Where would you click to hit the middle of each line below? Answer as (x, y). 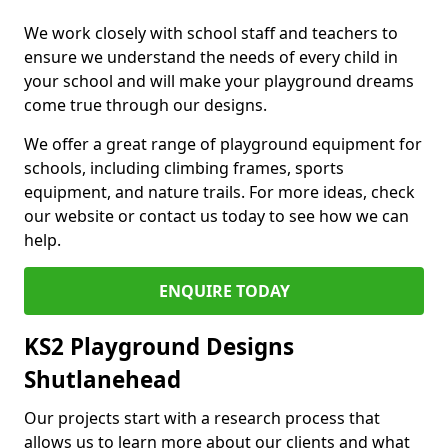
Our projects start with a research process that (202, 418)
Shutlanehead (102, 379)
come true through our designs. (145, 105)
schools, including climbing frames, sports (184, 168)
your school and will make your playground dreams (219, 81)
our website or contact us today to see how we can (216, 216)
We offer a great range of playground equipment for (223, 144)
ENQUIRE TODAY (224, 291)
